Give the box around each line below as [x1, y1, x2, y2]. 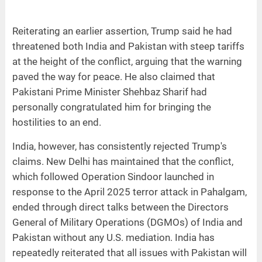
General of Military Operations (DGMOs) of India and [12, 216, 243, 229]
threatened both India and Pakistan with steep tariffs [12, 40, 244, 53]
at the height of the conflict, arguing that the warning [12, 56, 242, 68]
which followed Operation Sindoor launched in [12, 171, 214, 183]
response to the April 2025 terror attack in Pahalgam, [12, 186, 247, 198]
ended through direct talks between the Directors [12, 201, 229, 213]
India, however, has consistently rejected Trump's [12, 140, 227, 153]
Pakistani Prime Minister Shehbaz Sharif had [12, 86, 207, 98]
